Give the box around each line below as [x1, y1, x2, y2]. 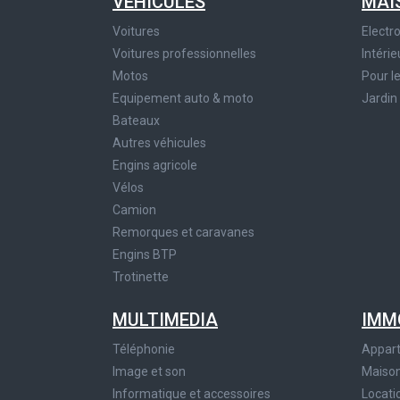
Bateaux [112, 113, 160, 129]
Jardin [362, 91, 397, 106]
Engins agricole [112, 158, 197, 173]
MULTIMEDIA [112, 309, 218, 331]
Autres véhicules [112, 136, 206, 151]
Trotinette [112, 270, 169, 285]
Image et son [112, 364, 186, 379]
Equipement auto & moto [112, 91, 254, 106]
